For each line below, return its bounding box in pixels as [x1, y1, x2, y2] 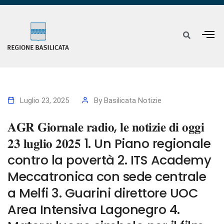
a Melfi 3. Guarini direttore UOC [7, 184, 198, 202]
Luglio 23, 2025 [20, 96, 69, 105]
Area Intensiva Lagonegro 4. [7, 200, 180, 219]
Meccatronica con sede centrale [7, 167, 206, 186]
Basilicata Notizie [104, 96, 161, 105]
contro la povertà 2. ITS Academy [7, 151, 211, 169]
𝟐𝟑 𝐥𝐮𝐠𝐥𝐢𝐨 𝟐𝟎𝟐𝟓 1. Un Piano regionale [7, 134, 210, 153]
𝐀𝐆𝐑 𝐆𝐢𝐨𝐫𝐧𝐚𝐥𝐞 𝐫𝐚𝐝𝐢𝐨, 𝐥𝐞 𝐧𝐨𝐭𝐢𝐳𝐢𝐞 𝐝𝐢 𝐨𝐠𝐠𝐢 [7, 118, 204, 136]
